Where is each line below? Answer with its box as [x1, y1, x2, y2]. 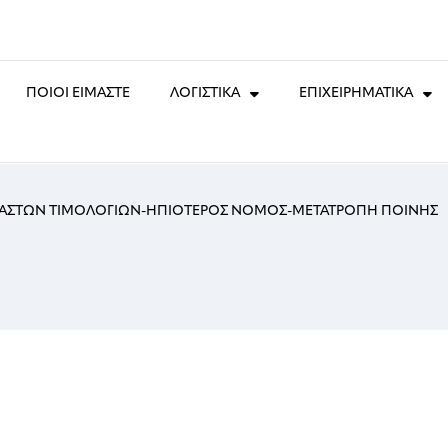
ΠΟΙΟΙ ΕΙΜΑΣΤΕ [25, 86, 130, 101]
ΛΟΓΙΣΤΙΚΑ [169, 86, 240, 101]
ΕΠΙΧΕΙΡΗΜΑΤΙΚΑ [298, 86, 413, 101]
